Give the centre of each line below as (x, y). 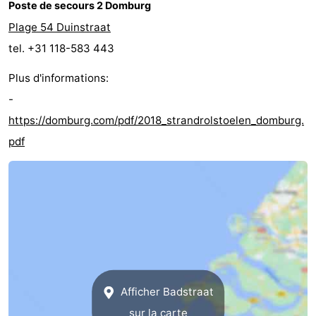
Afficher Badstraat (165, 291)
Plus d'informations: (59, 78)
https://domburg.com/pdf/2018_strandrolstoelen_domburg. (156, 121)
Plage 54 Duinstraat (60, 28)
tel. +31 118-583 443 (61, 49)
